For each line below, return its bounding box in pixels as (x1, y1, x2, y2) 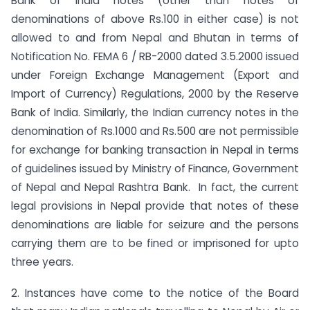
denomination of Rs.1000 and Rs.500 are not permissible (11, 123, 299, 138)
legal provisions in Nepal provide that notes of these (11, 198, 299, 213)
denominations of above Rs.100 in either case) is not (11, 11, 299, 26)
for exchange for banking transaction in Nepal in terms (11, 142, 299, 157)
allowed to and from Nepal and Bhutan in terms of (11, 30, 299, 45)
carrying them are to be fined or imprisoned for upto (11, 235, 299, 250)
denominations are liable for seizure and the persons (11, 217, 299, 232)
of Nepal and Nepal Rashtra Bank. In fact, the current (11, 179, 299, 194)
